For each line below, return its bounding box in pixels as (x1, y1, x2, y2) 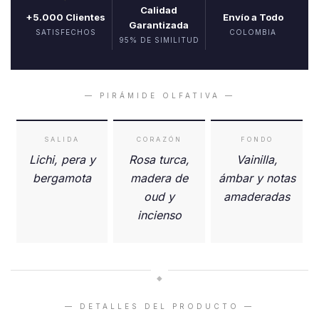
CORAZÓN (136, 135, 182, 144)
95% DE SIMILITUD (118, 36, 199, 45)
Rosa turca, (129, 152, 189, 167)
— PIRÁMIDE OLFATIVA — (84, 91, 235, 100)
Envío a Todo (222, 11, 283, 23)
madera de (130, 171, 188, 186)
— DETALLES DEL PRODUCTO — (65, 302, 254, 311)
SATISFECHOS (35, 28, 96, 37)
